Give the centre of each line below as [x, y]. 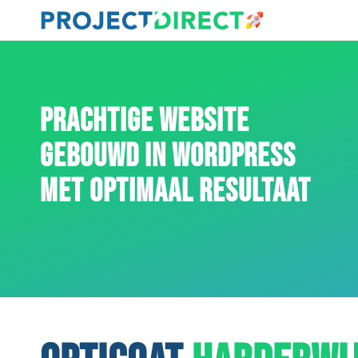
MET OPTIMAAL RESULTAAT [175, 192]
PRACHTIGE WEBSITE [145, 121]
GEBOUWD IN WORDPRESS [168, 157]
